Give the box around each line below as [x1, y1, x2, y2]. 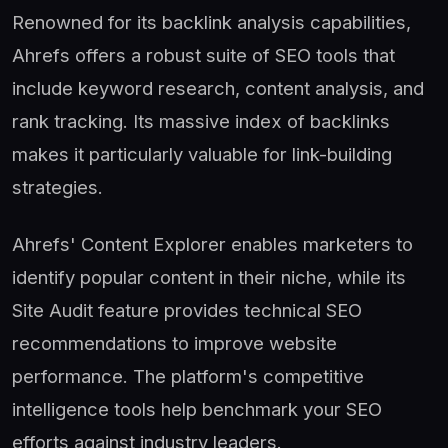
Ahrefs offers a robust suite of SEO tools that [12, 43, 395, 66]
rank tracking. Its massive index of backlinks [12, 109, 390, 132]
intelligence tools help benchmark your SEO [12, 397, 382, 420]
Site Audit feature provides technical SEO [12, 298, 362, 321]
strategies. [12, 175, 103, 198]
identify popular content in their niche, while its [12, 265, 406, 288]
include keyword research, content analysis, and [12, 76, 424, 99]
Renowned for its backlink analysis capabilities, [12, 10, 411, 33]
